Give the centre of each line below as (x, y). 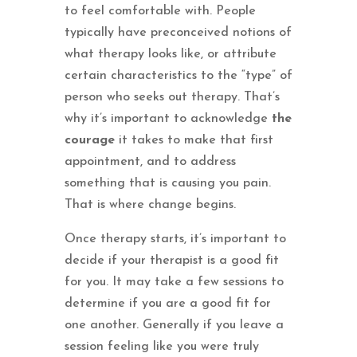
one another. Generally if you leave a (174, 325)
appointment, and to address (150, 161)
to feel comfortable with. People (160, 11)
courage (89, 140)
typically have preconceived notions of (178, 32)
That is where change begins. (150, 204)
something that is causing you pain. (167, 183)
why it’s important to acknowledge (168, 118)
